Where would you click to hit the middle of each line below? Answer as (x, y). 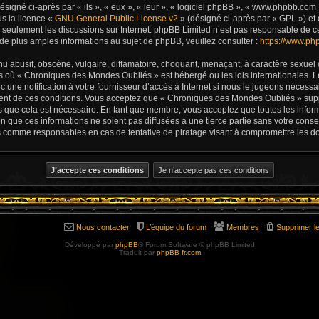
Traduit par (137, 252)
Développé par (90, 244)
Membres (243, 227)
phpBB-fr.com (178, 252)
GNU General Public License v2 (116, 18)
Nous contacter (103, 227)
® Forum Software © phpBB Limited (196, 244)
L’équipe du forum (176, 227)
